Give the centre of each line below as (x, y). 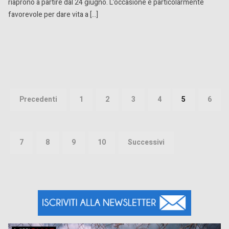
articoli (31, 109)
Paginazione (50, 76)
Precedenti (38, 99)
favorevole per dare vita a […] (53, 14)
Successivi (146, 142)
